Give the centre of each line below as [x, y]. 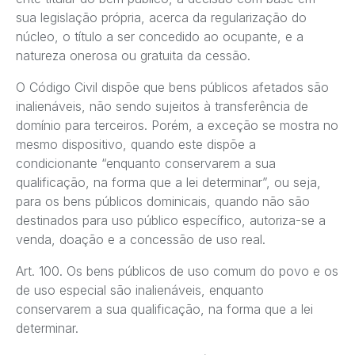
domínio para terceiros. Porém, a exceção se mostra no [177, 126]
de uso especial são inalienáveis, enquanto [140, 290]
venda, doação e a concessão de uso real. [141, 240]
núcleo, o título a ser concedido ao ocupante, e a [160, 37]
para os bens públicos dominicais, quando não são [163, 202]
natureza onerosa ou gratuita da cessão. [133, 56]
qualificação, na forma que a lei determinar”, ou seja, [168, 183]
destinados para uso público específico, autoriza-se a [171, 221]
